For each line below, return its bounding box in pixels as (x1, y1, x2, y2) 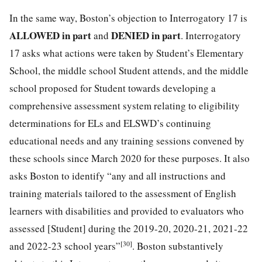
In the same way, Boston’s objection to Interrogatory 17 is (9, 11, 247, 25)
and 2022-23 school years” (9, 239, 120, 253)
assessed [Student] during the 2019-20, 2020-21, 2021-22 (9, 221, 248, 235)
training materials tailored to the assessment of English (9, 186, 236, 200)
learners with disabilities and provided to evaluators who (9, 204, 244, 218)
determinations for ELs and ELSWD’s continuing (9, 116, 211, 130)
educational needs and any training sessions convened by (9, 133, 244, 147)
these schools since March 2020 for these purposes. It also (9, 151, 250, 165)
